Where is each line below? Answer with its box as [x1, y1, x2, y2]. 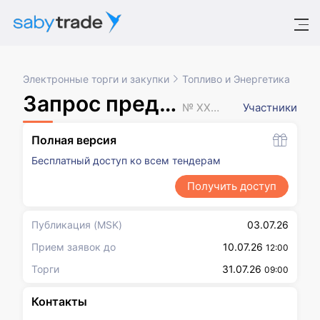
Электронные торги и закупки [23, 73, 169, 85]
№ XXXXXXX [210, 101, 219, 114]
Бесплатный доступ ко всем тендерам [31, 154, 221, 166]
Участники [243, 101, 297, 114]
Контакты [31, 294, 87, 309]
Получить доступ [187, 179, 276, 193]
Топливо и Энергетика [182, 73, 290, 85]
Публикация [31, 219, 91, 231]
